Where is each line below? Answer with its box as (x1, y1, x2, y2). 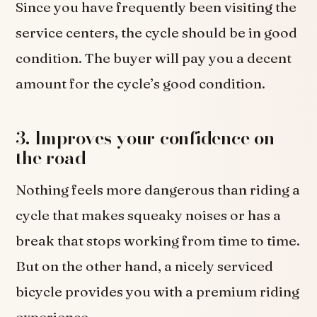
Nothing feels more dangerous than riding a (16, 180, 301, 198)
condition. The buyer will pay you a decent (16, 50, 292, 67)
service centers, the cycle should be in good (16, 24, 298, 42)
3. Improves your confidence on (16, 123, 275, 151)
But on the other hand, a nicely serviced (16, 257, 274, 275)
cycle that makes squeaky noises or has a (16, 206, 282, 224)
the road (16, 143, 86, 171)
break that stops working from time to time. (16, 231, 301, 249)
